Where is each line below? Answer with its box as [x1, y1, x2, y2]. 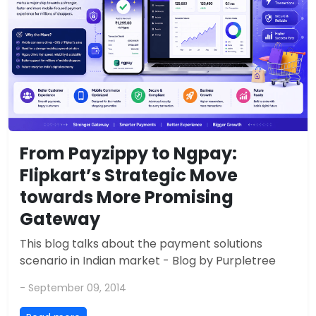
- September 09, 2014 [20, 280, 126, 295]
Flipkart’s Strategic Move [20, 163, 238, 187]
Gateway [20, 207, 100, 231]
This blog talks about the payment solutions [20, 235, 262, 252]
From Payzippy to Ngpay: [20, 141, 237, 165]
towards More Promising [20, 185, 233, 209]
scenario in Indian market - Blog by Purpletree [20, 252, 276, 269]
